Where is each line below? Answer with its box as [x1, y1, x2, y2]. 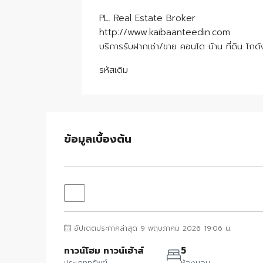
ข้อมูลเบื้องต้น [64, 130, 131, 147]
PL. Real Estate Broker [99, 12, 195, 25]
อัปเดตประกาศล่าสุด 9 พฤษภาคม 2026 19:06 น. [71, 223, 231, 234]
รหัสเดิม [99, 63, 128, 77]
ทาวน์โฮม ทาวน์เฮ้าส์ [64, 244, 144, 258]
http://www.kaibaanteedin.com [99, 26, 230, 39]
